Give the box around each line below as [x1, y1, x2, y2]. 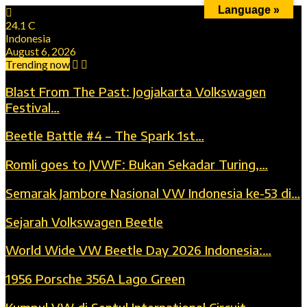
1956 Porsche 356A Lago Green [5, 271, 185, 287]
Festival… [5, 99, 60, 115]
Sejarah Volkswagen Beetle [5, 213, 163, 230]
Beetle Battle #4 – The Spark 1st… [5, 127, 204, 144]
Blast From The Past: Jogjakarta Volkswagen [5, 83, 266, 99]
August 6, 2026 [5, 45, 76, 58]
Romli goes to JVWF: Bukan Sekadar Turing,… [5, 156, 268, 173]
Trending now [5, 58, 70, 71]
